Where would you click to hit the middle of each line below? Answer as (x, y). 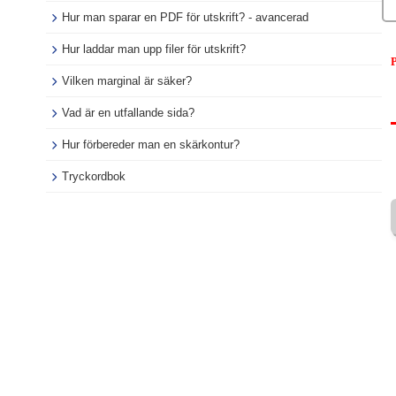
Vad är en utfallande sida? (128, 113)
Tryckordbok (94, 176)
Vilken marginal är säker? (127, 81)
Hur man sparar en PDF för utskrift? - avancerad (185, 17)
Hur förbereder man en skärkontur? (151, 145)
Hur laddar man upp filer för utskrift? (154, 49)
